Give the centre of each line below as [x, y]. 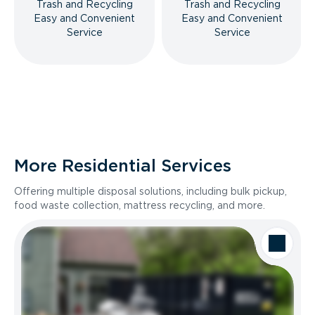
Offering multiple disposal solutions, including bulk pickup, [150, 191]
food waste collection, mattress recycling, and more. [140, 205]
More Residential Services [123, 166]
